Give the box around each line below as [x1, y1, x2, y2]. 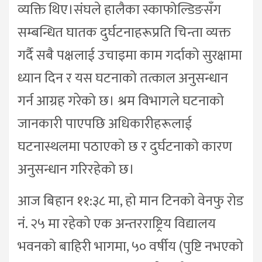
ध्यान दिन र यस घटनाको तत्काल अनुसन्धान [18, 67, 228, 91]
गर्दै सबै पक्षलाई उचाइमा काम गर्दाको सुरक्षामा [18, 44, 242, 68]
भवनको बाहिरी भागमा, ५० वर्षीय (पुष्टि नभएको [18, 235, 243, 259]
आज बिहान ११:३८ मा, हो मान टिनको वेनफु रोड [18, 189, 244, 213]
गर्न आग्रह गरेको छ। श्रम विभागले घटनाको [18, 89, 224, 113]
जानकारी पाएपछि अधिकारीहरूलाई [18, 112, 192, 136]
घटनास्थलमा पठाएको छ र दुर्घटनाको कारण [18, 135, 232, 159]
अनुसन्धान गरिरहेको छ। [18, 158, 135, 182]
